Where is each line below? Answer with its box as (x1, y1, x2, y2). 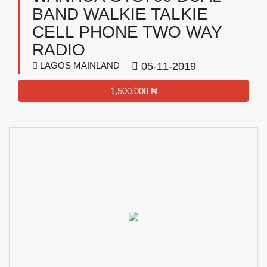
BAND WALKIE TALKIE (32, 5, 208, 23)
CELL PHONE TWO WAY (32, 23, 222, 41)
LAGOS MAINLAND (38, 60, 120, 70)
